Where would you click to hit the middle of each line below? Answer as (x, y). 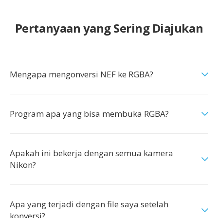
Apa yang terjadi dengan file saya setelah (89, 204)
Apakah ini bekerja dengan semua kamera (91, 153)
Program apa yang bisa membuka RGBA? (89, 114)
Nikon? (23, 165)
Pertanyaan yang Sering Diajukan (109, 28)
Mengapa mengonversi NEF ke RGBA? (82, 74)
